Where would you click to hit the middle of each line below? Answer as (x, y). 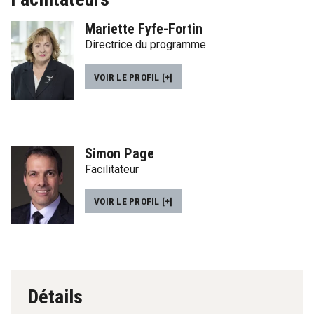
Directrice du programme (145, 45)
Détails (55, 297)
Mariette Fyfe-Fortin (144, 29)
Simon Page (120, 153)
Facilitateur (112, 169)
